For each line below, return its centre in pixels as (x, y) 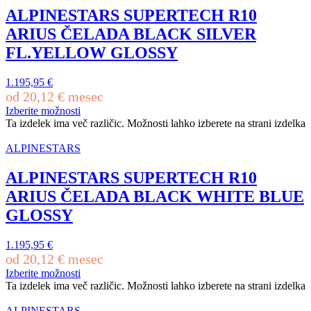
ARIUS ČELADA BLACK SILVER (131, 34)
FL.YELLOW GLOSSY (92, 52)
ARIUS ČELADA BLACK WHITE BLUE (155, 196)
